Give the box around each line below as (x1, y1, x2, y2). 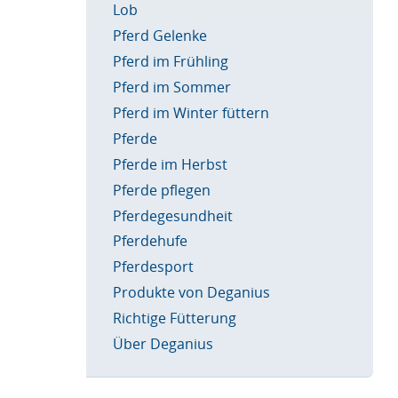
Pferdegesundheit (113, 205, 234, 226)
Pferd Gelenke (113, 25, 208, 45)
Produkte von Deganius (113, 283, 271, 303)
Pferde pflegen (113, 179, 211, 200)
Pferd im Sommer (113, 76, 232, 97)
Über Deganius (113, 334, 214, 354)
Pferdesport (113, 257, 195, 277)
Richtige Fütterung (113, 308, 237, 329)
